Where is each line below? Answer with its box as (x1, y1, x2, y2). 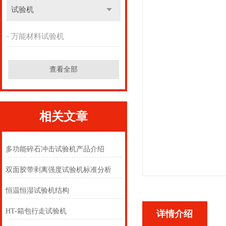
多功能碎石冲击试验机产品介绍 (6, 145, 105, 153)
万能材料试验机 (11, 32, 64, 40)
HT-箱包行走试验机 (6, 207, 67, 215)
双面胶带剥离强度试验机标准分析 (6, 166, 112, 174)
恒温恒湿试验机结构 (6, 187, 70, 194)
